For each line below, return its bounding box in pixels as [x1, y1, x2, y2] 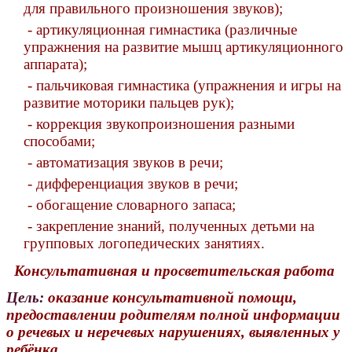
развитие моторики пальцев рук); [24, 94, 234, 112]
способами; [24, 133, 95, 150]
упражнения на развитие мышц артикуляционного [24, 38, 343, 56]
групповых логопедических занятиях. [24, 235, 265, 252]
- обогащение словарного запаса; [24, 196, 236, 214]
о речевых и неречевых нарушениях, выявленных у [6, 324, 339, 341]
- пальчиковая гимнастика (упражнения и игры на [24, 77, 341, 94]
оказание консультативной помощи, [44, 289, 297, 306]
